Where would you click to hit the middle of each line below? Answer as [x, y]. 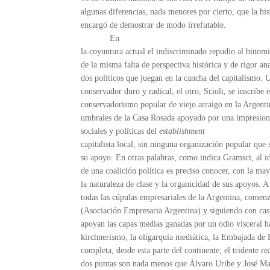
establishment [182, 131]
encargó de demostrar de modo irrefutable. [154, 25]
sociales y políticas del [120, 131]
